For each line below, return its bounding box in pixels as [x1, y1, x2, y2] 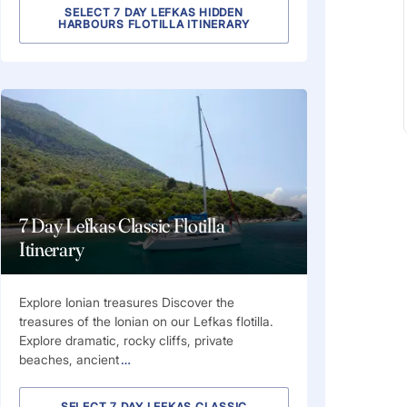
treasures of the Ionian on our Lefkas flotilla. [18, 313, 273, 330]
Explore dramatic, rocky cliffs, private [18, 333, 233, 349]
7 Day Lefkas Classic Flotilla [18, 213, 225, 239]
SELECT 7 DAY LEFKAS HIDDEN [65, 5, 243, 20]
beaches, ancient [18, 352, 119, 368]
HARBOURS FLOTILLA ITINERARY [57, 17, 250, 32]
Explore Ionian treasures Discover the [18, 294, 234, 311]
